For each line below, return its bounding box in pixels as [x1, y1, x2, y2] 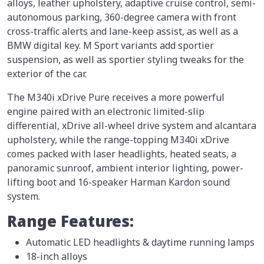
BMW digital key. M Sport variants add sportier [7, 39, 214, 52]
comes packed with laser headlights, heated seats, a [7, 147, 236, 161]
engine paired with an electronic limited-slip [7, 105, 204, 118]
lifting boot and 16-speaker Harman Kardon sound [7, 176, 230, 189]
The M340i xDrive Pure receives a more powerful [7, 91, 225, 104]
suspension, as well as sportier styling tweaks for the [7, 53, 244, 67]
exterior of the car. [7, 67, 87, 81]
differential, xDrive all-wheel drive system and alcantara [7, 119, 256, 133]
